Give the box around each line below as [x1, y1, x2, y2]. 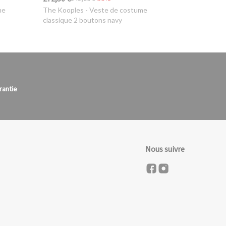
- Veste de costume [84, 5, 148, 14]
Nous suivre [145, 143, 185, 155]
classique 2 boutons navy [43, 15, 123, 24]
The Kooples [43, 5, 84, 14]
